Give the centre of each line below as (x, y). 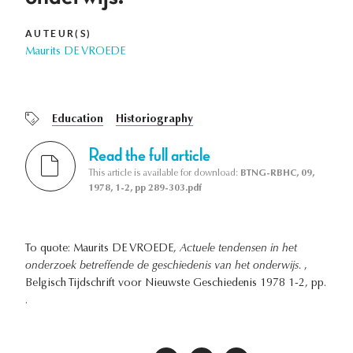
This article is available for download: (164, 173)
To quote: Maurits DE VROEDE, (102, 249)
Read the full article (149, 155)
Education (78, 120)
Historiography (154, 120)
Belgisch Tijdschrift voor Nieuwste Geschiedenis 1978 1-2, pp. (176, 283)
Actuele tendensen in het (238, 249)
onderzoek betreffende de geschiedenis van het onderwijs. (165, 266)
